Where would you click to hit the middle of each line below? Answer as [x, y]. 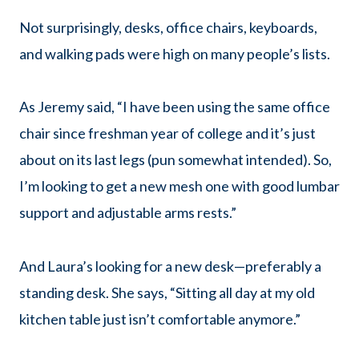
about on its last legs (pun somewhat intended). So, [175, 160]
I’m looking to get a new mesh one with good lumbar [179, 186]
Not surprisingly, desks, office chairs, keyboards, [168, 27]
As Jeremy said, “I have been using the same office [175, 107]
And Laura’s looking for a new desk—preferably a [170, 266]
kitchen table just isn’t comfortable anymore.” [160, 319]
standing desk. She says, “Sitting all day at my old [167, 292]
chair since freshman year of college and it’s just [167, 133]
